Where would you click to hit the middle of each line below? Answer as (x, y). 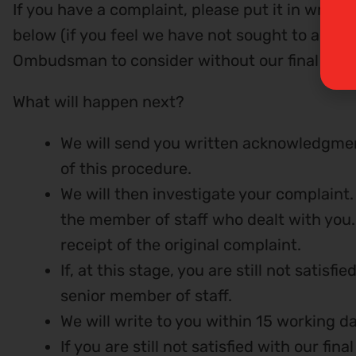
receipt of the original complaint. (181, 244)
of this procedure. (126, 168)
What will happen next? (99, 101)
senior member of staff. (146, 295)
